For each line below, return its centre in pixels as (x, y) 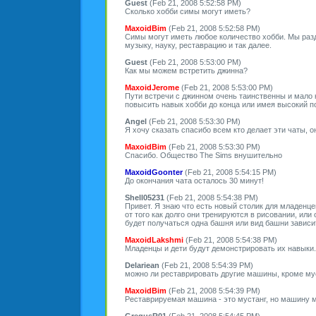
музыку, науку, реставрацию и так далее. (198, 45)
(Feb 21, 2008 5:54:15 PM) (230, 172)
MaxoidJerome (152, 87)
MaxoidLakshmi (154, 239)
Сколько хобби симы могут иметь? (188, 11)
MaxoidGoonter (154, 172)
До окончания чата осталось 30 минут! (194, 180)
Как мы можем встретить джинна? (186, 70)
